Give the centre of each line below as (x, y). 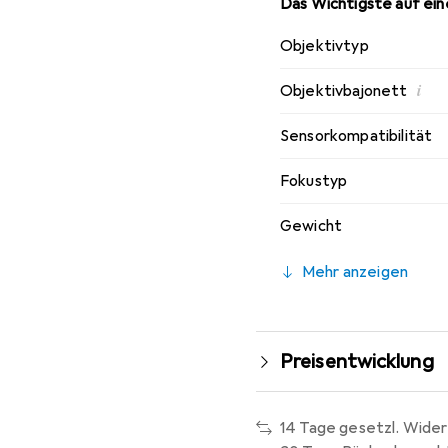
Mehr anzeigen (355, 272)
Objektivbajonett (344, 91)
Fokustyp (314, 181)
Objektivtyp (324, 46)
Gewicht (311, 226)
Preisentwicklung (357, 361)
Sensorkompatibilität (356, 136)
